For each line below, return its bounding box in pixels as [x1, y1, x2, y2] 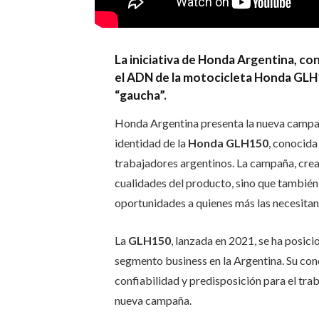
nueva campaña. [114, 293, 192, 307]
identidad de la [114, 136, 188, 150]
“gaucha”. [114, 88, 167, 103]
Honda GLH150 [187, 136, 268, 150]
